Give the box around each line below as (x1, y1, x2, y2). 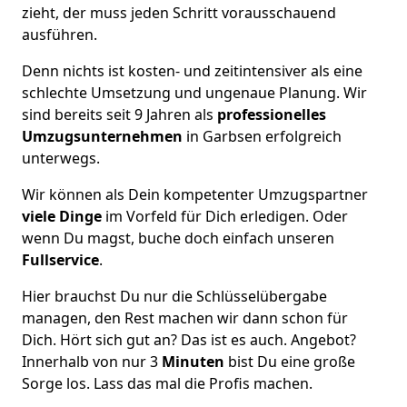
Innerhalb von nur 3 (22, 351, 162, 372)
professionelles (213, 104, 326, 124)
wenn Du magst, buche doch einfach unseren (22, 227, 334, 248)
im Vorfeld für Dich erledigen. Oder (102, 205, 348, 226)
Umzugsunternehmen (22, 125, 186, 146)
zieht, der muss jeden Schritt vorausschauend (22, 2, 336, 23)
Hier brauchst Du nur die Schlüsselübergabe (22, 285, 327, 306)
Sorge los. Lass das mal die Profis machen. (22, 372, 313, 393)
